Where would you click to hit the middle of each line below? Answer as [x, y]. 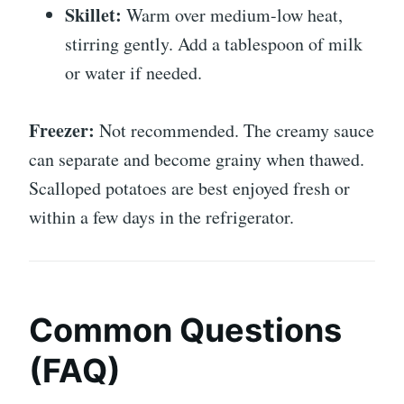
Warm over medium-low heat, [232, 14]
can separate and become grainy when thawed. [197, 159]
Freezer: [62, 130]
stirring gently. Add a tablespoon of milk [214, 43]
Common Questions [185, 330]
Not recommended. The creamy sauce [234, 130]
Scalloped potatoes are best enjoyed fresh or [189, 188]
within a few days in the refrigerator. [161, 216]
